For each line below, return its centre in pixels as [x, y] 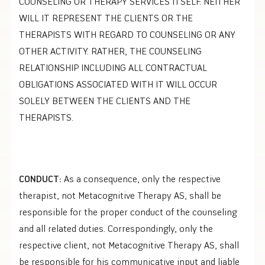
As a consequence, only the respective [142, 178]
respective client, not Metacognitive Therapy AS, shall [129, 245]
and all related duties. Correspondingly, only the [116, 228]
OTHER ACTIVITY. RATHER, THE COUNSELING [110, 51]
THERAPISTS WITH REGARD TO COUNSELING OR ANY [127, 34]
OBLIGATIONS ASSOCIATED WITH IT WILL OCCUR [118, 84]
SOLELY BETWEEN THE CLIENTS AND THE [105, 100]
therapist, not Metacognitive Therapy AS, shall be [120, 195]
